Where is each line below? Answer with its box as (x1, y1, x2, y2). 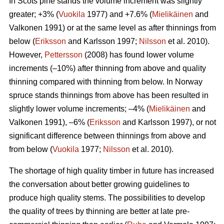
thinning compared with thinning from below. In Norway (9, 77, 202, 86)
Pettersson (44, 50, 82, 59)
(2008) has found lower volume (82, 50, 194, 59)
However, (9, 50, 44, 59)
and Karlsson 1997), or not (120, 118, 216, 127)
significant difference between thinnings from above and (9, 131, 206, 140)
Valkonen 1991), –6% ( (9, 118, 89, 127)
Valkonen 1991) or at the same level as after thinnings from (9, 23, 216, 32)
